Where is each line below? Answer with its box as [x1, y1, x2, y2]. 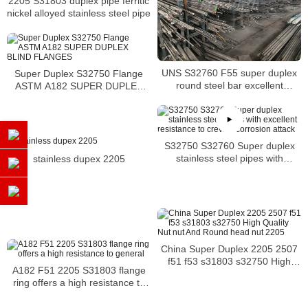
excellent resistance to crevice [164, 164, 295, 176]
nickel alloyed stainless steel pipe [7, 7, 151, 19]
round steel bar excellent [175, 79, 283, 91]
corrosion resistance [185, 91, 274, 103]
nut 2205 [210, 280, 249, 291]
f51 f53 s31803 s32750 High [168, 255, 291, 267]
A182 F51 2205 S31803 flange [12, 264, 146, 276]
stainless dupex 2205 [32, 153, 125, 164]
